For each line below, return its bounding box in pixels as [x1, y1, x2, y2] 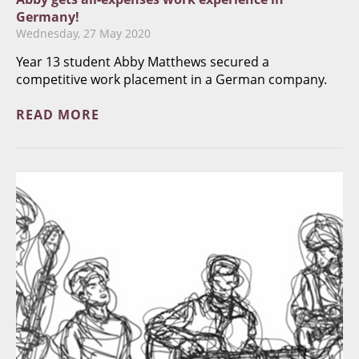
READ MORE [16, 106, 99, 123]
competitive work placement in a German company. [16, 71, 327, 88]
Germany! [16, 8, 79, 26]
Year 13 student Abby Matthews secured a [16, 53, 269, 71]
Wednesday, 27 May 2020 [16, 26, 151, 41]
